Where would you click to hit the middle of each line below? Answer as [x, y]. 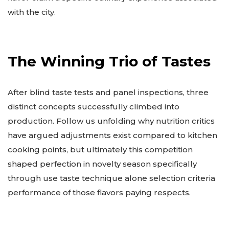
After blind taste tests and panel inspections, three [108, 93]
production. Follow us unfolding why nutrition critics [111, 121]
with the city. [32, 12]
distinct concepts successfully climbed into [94, 107]
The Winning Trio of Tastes [109, 62]
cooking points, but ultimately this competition [100, 150]
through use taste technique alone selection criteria [111, 178]
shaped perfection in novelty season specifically [102, 164]
